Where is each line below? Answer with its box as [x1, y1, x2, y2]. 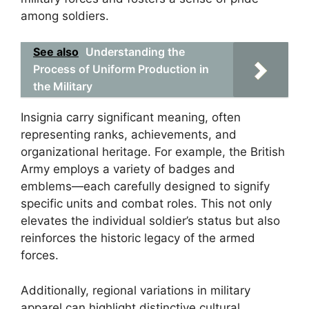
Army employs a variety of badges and [21, 162, 235, 176]
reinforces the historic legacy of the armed [21, 231, 255, 245]
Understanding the [86, 45, 185, 59]
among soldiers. [21, 8, 109, 23]
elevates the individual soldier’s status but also [21, 214, 280, 228]
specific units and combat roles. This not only [21, 197, 272, 210]
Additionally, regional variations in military [21, 283, 250, 297]
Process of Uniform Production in [33, 62, 209, 76]
